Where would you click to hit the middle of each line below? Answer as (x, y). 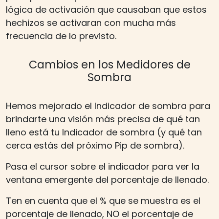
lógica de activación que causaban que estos (106, 9)
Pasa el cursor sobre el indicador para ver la (103, 166)
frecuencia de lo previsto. (61, 36)
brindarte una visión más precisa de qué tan (103, 119)
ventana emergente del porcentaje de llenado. (107, 179)
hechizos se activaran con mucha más (91, 22)
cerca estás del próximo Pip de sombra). (95, 145)
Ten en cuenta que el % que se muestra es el (103, 200)
